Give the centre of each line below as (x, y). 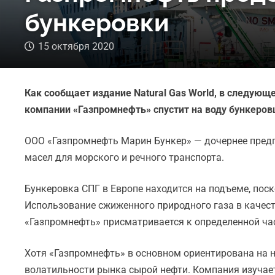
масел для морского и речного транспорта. (125, 157)
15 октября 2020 (76, 46)
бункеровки (97, 22)
